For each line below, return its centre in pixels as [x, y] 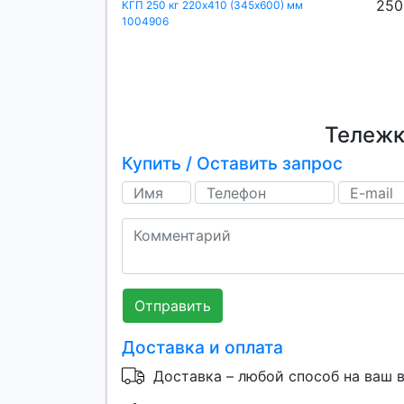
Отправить [173, 306]
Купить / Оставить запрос [232, 164]
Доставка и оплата [202, 348]
